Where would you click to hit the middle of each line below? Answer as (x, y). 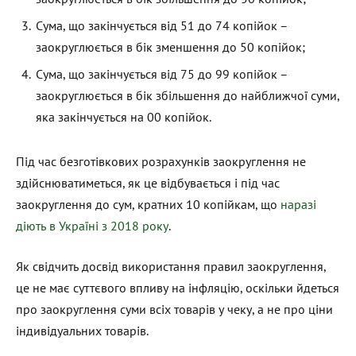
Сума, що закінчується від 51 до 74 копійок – (162, 26)
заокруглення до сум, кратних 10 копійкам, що (148, 204)
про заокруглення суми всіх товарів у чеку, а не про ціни (174, 310)
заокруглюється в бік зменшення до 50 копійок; (170, 47)
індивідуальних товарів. (82, 331)
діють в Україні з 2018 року (92, 225)
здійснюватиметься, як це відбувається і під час (148, 182)
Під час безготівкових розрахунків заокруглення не (161, 161)
